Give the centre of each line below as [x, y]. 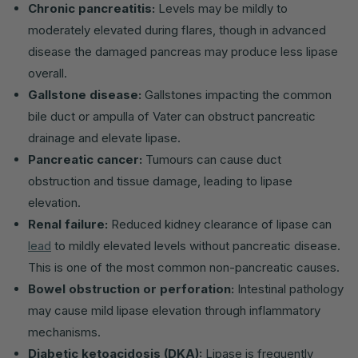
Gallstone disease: [85, 94]
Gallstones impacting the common [237, 94]
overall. [48, 73]
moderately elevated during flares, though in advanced [177, 30]
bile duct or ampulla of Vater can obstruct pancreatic [172, 116]
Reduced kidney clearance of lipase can [220, 224]
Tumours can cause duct [212, 159]
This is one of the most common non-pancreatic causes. [184, 267]
